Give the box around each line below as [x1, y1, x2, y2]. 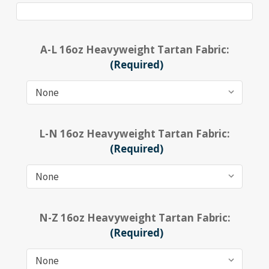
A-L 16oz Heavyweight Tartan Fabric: [40, 43, 229, 57]
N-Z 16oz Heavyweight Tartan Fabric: [38, 211, 231, 225]
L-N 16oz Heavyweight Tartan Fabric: [39, 127, 230, 141]
